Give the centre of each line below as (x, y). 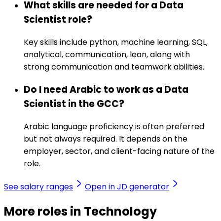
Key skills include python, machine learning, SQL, (116, 42)
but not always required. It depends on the (106, 139)
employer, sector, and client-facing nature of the (119, 151)
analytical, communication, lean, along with (107, 55)
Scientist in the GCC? (74, 104)
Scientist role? (58, 20)
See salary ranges (38, 186)
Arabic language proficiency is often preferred (114, 126)
